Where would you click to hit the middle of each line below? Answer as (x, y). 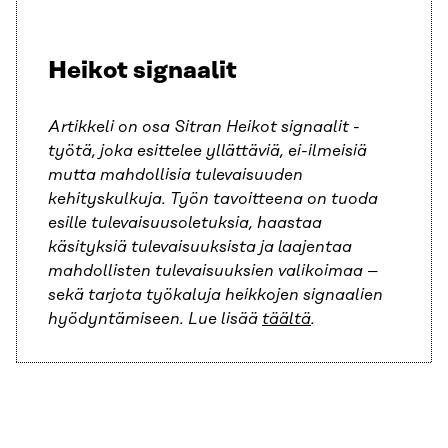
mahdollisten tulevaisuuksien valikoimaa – (213, 271)
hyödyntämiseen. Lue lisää (155, 319)
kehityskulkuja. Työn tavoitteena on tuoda (213, 199)
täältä (286, 319)
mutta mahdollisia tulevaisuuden (175, 175)
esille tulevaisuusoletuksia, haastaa (185, 223)
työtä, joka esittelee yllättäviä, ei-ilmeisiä (207, 151)
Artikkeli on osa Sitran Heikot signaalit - (204, 127)
